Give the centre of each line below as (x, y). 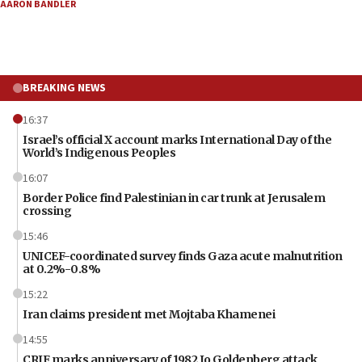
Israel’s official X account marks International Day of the (177, 139)
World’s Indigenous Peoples (99, 152)
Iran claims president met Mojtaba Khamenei (149, 314)
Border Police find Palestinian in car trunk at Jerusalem (174, 198)
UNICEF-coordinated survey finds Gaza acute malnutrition (183, 256)
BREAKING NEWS (64, 88)
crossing (47, 210)
